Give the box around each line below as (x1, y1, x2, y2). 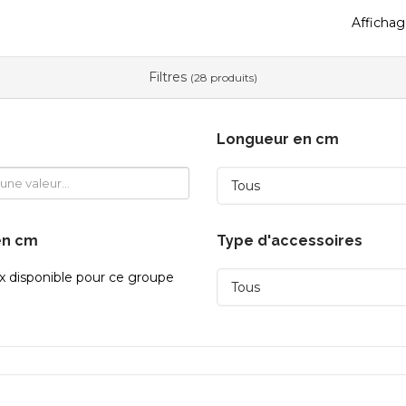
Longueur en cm (217, 130, 339, 149)
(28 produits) (190, 71, 257, 85)
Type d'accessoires (217, 232, 362, 250)
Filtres (149, 69, 190, 86)
